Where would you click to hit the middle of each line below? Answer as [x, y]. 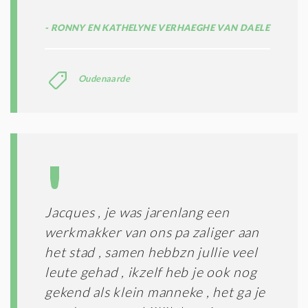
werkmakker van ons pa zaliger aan [152, 232]
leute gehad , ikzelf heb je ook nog [151, 272]
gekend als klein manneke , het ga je [155, 291]
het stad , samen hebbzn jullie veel [151, 252]
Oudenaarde [104, 78]
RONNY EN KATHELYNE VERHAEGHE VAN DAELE [159, 27]
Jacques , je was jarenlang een [137, 212]
